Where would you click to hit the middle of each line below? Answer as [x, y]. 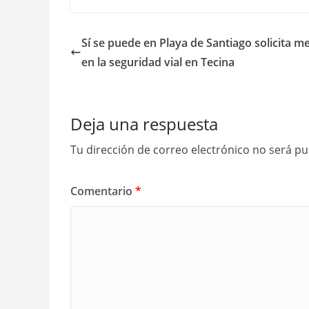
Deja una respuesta [144, 124]
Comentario [103, 191]
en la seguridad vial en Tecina [158, 62]
